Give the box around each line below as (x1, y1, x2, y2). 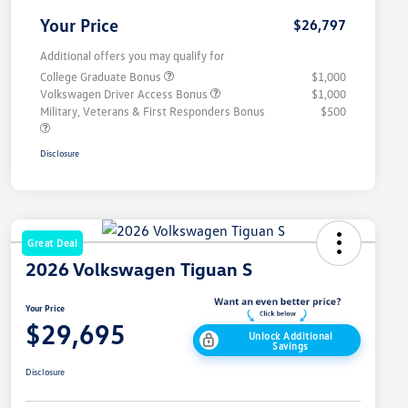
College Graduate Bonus (40, 69, 164, 85)
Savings (272, 339, 309, 352)
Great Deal (27, 237, 77, 250)
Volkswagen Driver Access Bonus (40, 87, 210, 102)
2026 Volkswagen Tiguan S (25, 258, 252, 280)
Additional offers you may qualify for (40, 48, 225, 64)
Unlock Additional (248, 329, 333, 342)
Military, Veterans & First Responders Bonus (40, 104, 265, 119)
